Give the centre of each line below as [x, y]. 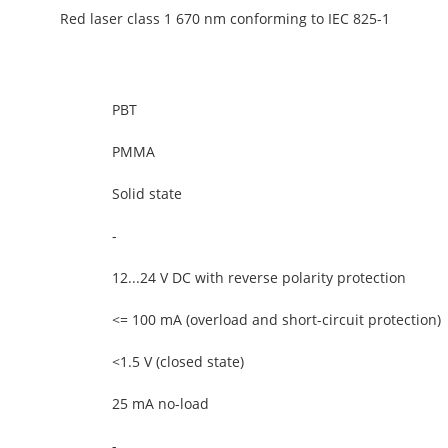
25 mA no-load [160, 403]
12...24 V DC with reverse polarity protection [259, 277]
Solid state [147, 193]
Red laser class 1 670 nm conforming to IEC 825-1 [225, 18]
